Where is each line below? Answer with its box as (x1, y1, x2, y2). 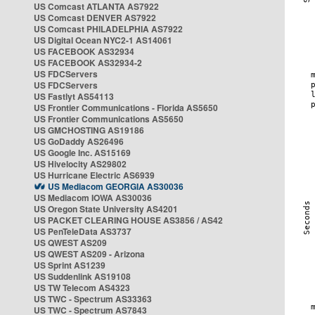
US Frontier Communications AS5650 (34, 112, 184, 125)
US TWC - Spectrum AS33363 (34, 292, 152, 305)
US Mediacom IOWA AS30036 (34, 191, 152, 204)
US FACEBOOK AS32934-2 (34, 56, 142, 69)
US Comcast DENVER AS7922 (34, 11, 156, 24)
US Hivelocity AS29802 (34, 157, 127, 170)
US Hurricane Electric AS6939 (34, 169, 155, 181)
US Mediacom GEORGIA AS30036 (48, 180, 184, 193)
